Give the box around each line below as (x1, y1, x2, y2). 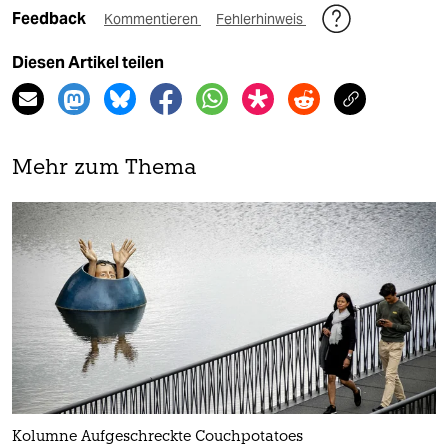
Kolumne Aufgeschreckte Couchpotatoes (12, 429, 303, 445)
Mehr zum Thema (12, 157, 197, 179)
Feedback (12, 8, 89, 28)
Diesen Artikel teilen (12, 52, 164, 72)
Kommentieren (104, 9, 201, 28)
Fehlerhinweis (216, 9, 306, 28)
